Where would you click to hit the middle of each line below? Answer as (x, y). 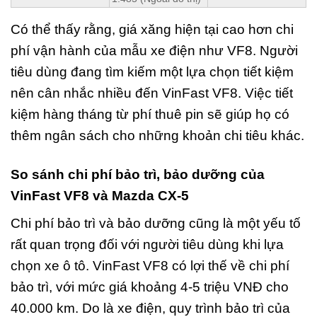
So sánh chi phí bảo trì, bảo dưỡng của (138, 174)
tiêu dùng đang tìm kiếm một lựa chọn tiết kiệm (152, 71)
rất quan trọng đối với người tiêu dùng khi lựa (147, 245)
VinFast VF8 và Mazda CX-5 (100, 195)
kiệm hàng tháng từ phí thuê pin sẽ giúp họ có (150, 114)
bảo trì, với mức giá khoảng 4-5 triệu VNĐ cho (150, 287)
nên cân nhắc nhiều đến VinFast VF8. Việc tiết (152, 93)
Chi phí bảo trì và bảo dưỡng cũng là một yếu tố (156, 224)
